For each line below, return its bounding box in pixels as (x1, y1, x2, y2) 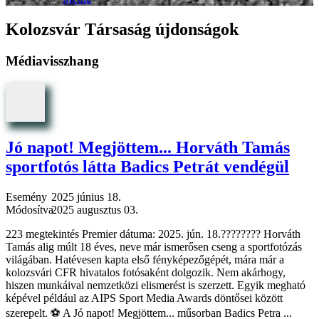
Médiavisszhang (6, 53, 99, 68)
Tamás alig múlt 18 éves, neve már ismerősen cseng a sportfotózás (6, 241, 302, 253)
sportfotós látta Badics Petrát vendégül (6, 157, 289, 177)
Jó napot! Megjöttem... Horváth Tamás (6, 138, 290, 157)
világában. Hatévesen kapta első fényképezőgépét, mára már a (6, 253, 284, 266)
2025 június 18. (51, 191, 121, 204)
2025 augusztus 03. (51, 204, 138, 216)
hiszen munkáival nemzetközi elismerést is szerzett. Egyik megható (6, 279, 305, 292)
